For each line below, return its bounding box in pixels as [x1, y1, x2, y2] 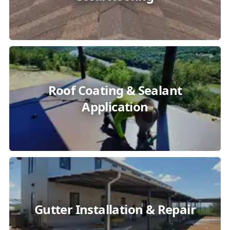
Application [82, 98, 148, 115]
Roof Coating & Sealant [48, 82, 182, 99]
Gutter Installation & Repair [34, 201, 196, 218]
